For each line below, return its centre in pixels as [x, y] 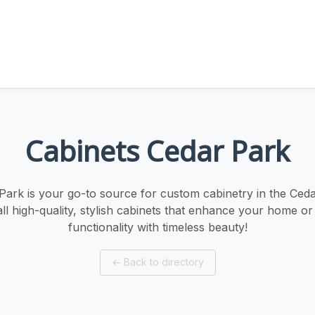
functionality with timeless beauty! [157, 227]
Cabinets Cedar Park [157, 150]
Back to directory [163, 262]
